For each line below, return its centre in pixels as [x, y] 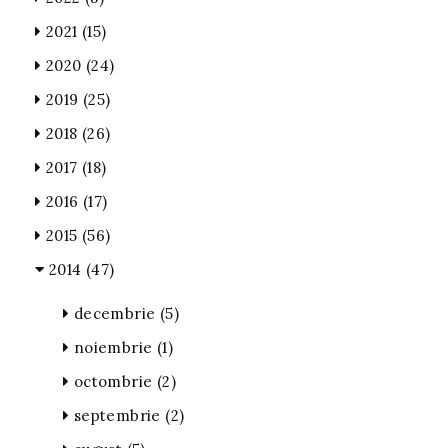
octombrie [113, 381]
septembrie [117, 415]
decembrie [114, 313]
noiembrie [113, 347]
